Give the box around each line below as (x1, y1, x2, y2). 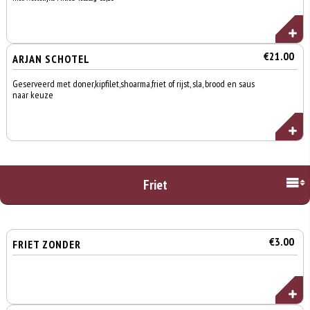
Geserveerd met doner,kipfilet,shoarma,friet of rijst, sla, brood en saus (12, 77, 255, 90)
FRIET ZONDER (12, 237, 82, 251)
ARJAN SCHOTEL (12, 52, 91, 66)
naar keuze (12, 89, 54, 101)
